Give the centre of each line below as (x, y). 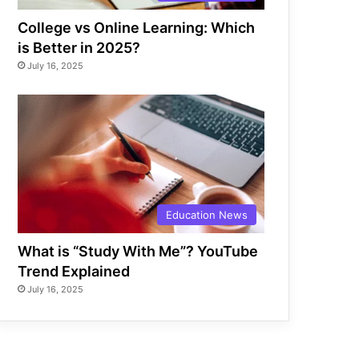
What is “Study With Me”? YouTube (138, 252)
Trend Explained (74, 272)
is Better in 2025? (79, 47)
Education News (207, 215)
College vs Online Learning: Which (137, 27)
